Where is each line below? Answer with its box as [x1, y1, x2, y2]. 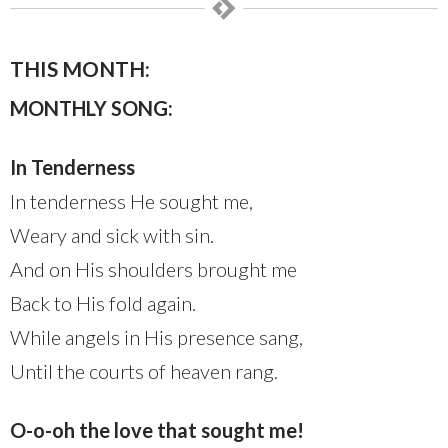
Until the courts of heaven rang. [10, 359, 278, 384]
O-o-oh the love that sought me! [10, 418, 304, 443]
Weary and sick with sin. [10, 223, 214, 248]
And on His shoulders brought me [10, 257, 297, 282]
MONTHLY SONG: [10, 96, 173, 121]
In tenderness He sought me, [10, 189, 253, 214]
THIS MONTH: [10, 56, 150, 82]
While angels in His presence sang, [10, 325, 303, 350]
